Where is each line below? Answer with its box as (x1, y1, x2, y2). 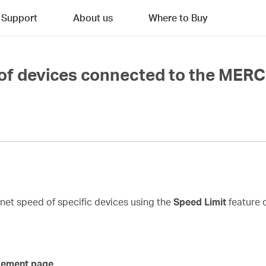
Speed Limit (173, 196, 226, 208)
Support (1, 11, 37, 24)
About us (73, 11, 113, 24)
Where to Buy (148, 11, 208, 24)
